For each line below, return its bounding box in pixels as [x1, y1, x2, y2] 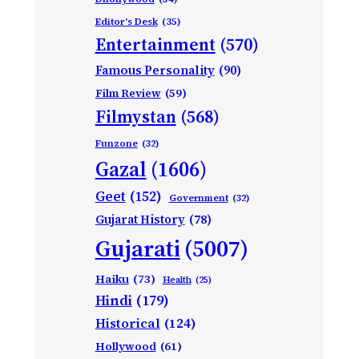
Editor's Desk [95, 14, 158, 28]
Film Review [95, 85, 161, 101]
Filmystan [95, 104, 176, 128]
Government [168, 191, 228, 204]
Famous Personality [95, 61, 215, 79]
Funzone [95, 136, 138, 150]
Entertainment [95, 32, 216, 56]
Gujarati [95, 232, 180, 264]
